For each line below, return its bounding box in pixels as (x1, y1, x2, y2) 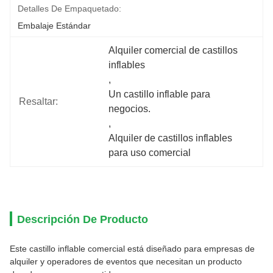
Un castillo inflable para (108, 89, 211, 99)
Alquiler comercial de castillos (108, 45, 238, 55)
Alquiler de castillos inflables (108, 133, 233, 143)
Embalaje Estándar (18, 21, 91, 30)
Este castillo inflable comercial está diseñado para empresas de (10, 244, 255, 253)
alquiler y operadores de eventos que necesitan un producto (10, 257, 242, 266)
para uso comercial (108, 147, 191, 158)
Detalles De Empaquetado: (18, 4, 121, 13)
